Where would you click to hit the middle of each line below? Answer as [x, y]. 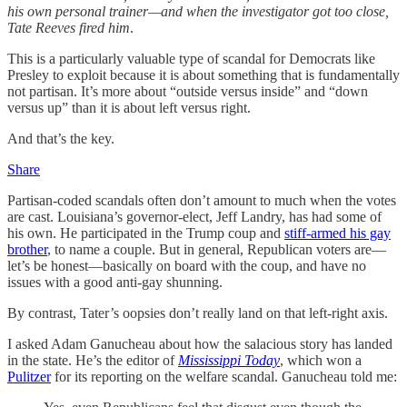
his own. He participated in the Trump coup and [146, 233]
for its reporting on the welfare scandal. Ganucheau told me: [224, 377]
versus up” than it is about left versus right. [129, 108]
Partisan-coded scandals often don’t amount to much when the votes [202, 200]
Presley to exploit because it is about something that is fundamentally [203, 75]
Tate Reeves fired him [69, 28]
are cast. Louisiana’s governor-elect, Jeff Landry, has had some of [194, 217]
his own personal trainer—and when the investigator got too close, [198, 11]
